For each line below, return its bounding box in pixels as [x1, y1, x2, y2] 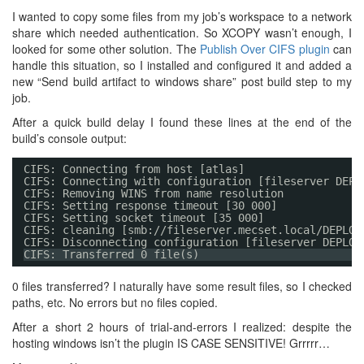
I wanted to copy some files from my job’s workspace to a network [12, 8, 352, 24]
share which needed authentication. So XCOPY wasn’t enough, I [12, 24, 352, 41]
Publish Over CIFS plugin [199, 41, 330, 57]
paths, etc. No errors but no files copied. [12, 294, 218, 310]
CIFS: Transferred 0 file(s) [24, 248, 199, 261]
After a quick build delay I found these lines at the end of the [12, 114, 352, 130]
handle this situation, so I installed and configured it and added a [12, 57, 352, 73]
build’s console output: [12, 130, 127, 146]
